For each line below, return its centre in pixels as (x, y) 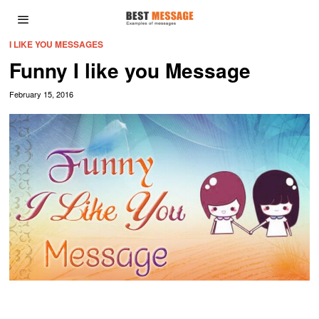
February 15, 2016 (42, 94)
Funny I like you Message (130, 70)
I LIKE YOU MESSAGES (57, 44)
